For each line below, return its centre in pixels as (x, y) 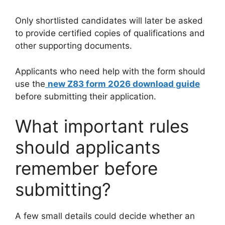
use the (30, 84)
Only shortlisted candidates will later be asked (109, 21)
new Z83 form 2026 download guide (124, 84)
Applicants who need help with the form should (110, 71)
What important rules (102, 126)
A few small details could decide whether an (105, 216)
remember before (86, 168)
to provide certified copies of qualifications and (110, 33)
